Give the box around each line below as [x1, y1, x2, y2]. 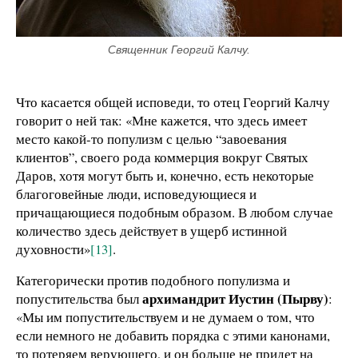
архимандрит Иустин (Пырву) [142, 288, 328, 309]
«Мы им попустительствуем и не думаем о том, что [16, 308, 315, 327]
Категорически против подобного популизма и [16, 271, 290, 290]
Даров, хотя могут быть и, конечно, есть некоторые [16, 165, 314, 185]
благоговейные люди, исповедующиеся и [16, 184, 257, 203]
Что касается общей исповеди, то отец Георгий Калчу [16, 92, 330, 111]
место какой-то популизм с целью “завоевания [16, 129, 287, 148]
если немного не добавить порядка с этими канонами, [16, 326, 330, 345]
